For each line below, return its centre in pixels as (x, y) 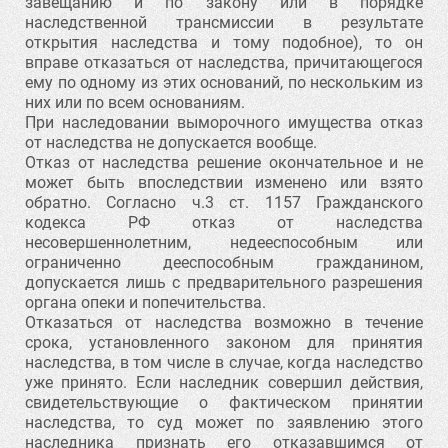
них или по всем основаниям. (135, 102)
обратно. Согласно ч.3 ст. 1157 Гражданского (224, 202)
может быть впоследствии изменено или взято (224, 182)
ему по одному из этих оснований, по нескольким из (224, 82)
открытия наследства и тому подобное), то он (224, 42)
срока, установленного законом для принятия (224, 342)
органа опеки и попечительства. (145, 302)
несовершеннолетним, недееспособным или (224, 242)
